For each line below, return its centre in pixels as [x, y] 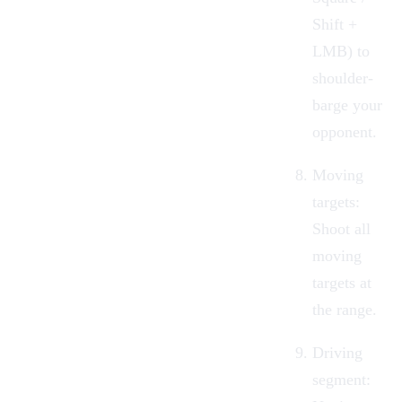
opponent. [345, 131]
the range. [345, 309]
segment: [341, 379]
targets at [342, 282]
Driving [337, 352]
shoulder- [343, 78]
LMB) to [341, 51]
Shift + [335, 24]
